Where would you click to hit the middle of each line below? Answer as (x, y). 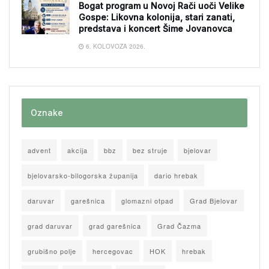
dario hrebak (176, 175)
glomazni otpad (147, 200)
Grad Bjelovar (214, 200)
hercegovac (113, 251)
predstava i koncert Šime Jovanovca (156, 28)
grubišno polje (52, 251)
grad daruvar (50, 225)
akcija (77, 150)
